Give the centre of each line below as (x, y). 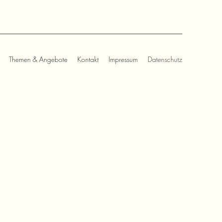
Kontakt (88, 59)
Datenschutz (165, 59)
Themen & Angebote (38, 59)
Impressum (123, 59)
